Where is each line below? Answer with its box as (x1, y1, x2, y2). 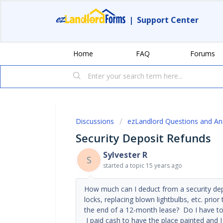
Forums (190, 48, 215, 58)
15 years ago (146, 161, 182, 170)
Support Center (137, 14, 199, 25)
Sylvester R (103, 149, 147, 160)
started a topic (103, 161, 146, 170)
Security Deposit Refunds (76, 130, 211, 145)
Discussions (76, 116, 114, 126)
